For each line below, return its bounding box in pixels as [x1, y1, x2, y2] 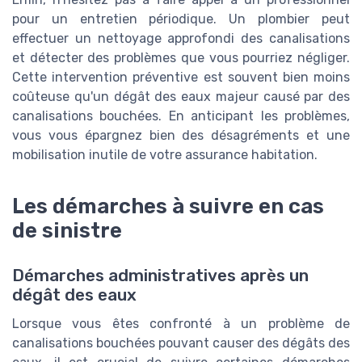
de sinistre [12, 217, 122, 242]
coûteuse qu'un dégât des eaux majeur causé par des [12, 88, 350, 104]
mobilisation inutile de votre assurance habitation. [12, 146, 318, 162]
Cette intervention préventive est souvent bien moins [12, 69, 350, 85]
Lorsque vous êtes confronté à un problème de [12, 315, 350, 331]
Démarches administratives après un [12, 265, 309, 285]
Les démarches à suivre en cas [12, 193, 324, 218]
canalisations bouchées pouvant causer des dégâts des [12, 335, 350, 351]
